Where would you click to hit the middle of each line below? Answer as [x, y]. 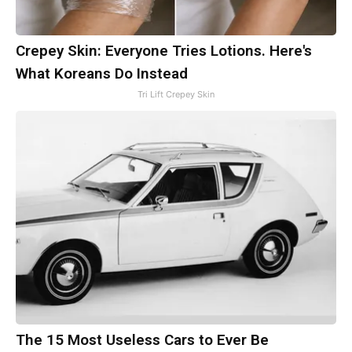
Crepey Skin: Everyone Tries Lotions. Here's [164, 51]
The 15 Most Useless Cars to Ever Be [142, 340]
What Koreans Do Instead [102, 74]
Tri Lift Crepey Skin [176, 95]
